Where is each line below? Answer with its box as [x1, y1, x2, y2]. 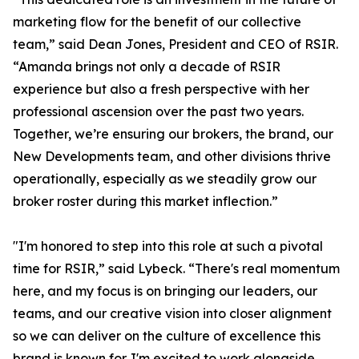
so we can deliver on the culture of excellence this [13, 328, 321, 344]
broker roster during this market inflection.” [13, 193, 278, 209]
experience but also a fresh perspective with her [13, 81, 309, 97]
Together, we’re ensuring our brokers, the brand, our [13, 126, 333, 142]
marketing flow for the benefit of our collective [13, 14, 301, 30]
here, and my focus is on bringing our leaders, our [13, 283, 317, 299]
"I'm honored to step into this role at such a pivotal [13, 238, 323, 254]
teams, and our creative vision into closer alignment [13, 305, 332, 321]
